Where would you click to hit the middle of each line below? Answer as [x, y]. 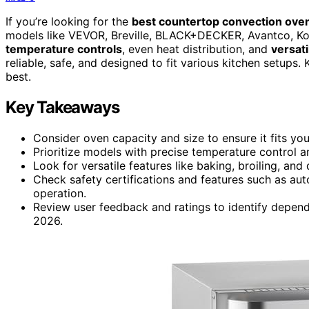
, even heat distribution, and [197, 49]
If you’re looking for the [69, 21]
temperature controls [64, 49]
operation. [60, 193]
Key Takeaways [62, 107]
